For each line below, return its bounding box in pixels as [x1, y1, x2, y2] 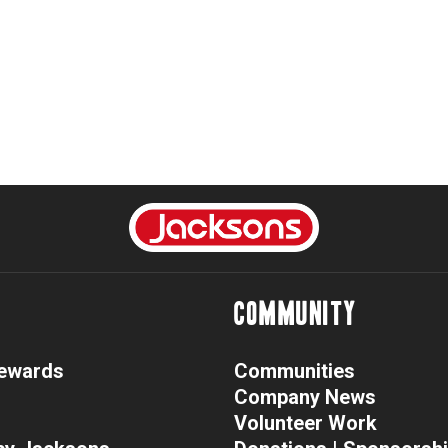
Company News [234, 385, 376, 410]
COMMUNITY [234, 299, 357, 330]
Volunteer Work [234, 411, 377, 436]
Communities [234, 359, 355, 384]
